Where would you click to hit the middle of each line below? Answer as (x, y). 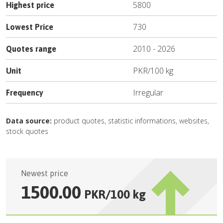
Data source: (29, 121)
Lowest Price (30, 27)
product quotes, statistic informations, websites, (130, 121)
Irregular (148, 93)
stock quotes (27, 131)
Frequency (25, 93)
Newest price (45, 173)
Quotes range (31, 49)
